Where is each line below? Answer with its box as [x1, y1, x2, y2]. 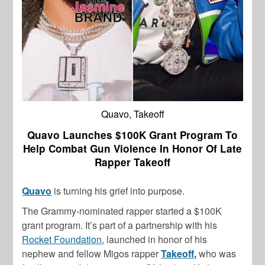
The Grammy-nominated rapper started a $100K [22, 204, 222, 218]
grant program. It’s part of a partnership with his [22, 218, 218, 232]
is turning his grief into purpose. [51, 184, 185, 198]
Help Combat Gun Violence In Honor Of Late [23, 141, 242, 156]
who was [199, 247, 237, 261]
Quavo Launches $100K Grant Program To [27, 128, 238, 143]
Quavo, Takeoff [101, 107, 164, 121]
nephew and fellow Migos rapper [22, 247, 161, 261]
